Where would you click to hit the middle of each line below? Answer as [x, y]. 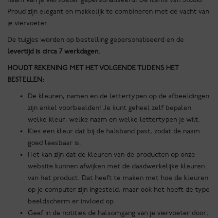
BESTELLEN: [26, 79]
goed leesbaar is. [54, 143]
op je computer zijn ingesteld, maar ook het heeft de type [119, 189]
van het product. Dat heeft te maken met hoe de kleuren [118, 178]
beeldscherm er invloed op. [72, 201]
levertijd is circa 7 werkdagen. [54, 51]
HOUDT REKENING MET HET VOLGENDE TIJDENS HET [93, 68]
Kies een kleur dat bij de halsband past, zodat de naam [114, 131]
